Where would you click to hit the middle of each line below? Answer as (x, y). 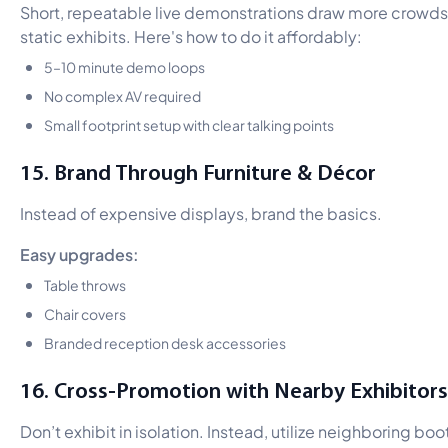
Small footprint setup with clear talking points (189, 123)
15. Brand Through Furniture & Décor (198, 171)
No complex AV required (122, 94)
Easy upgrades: (79, 252)
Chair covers (85, 312)
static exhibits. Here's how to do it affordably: (191, 35)
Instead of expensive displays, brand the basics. (201, 212)
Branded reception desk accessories (165, 341)
